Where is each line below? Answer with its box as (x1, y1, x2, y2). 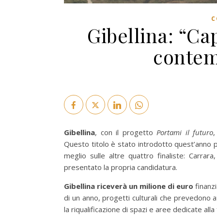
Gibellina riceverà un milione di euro (64, 181, 196, 191)
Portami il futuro (156, 127, 214, 138)
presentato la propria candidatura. (64, 162, 177, 172)
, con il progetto (95, 127, 157, 138)
